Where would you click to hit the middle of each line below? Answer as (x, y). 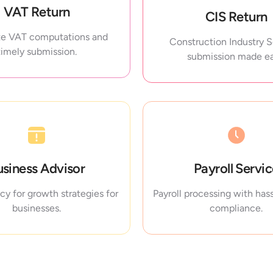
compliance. (236, 208)
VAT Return (37, 12)
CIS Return (236, 17)
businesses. (37, 208)
